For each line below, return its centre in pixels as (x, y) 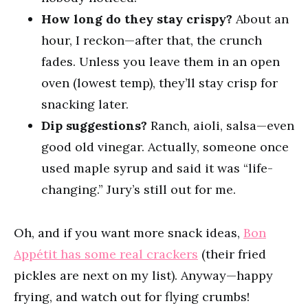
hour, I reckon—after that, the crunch (152, 41)
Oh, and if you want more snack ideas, (129, 233)
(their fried (232, 254)
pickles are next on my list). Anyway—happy (143, 276)
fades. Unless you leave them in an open (161, 62)
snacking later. (85, 104)
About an (261, 19)
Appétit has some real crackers (106, 254)
